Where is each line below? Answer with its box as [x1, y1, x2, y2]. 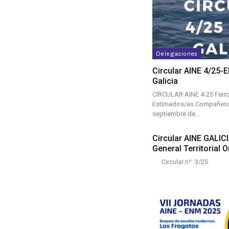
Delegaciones [156, 51, 198, 57]
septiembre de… [152, 110, 200, 118]
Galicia [152, 76, 178, 86]
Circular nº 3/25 [152, 158, 208, 166]
